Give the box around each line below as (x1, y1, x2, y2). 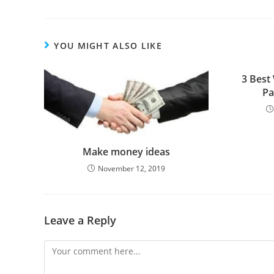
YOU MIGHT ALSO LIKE (54, 40, 163, 51)
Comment (43, 241, 83, 253)
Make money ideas (83, 144, 171, 158)
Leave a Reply (44, 212, 116, 228)
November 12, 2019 (98, 163, 166, 174)
